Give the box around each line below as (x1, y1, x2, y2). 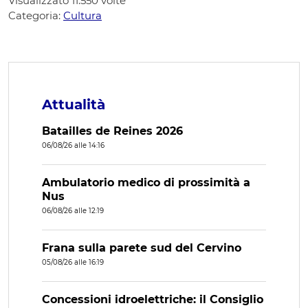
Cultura (63, 9, 102, 23)
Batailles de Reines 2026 (42, 124, 183, 138)
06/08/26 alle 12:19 (42, 206, 104, 216)
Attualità (42, 96, 105, 113)
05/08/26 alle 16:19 (42, 258, 104, 267)
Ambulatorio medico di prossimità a (42, 176, 250, 190)
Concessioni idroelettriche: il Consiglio (42, 293, 263, 307)
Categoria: (8, 9, 63, 23)
